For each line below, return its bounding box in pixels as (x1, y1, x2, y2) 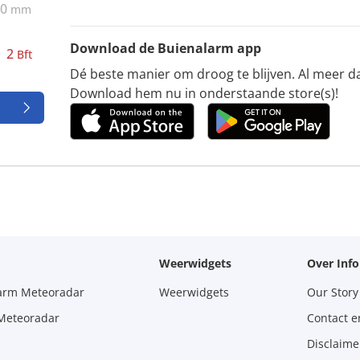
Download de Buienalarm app (70, 39, 262, 57)
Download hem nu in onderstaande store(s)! (70, 84, 339, 102)
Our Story (306, 284, 358, 300)
